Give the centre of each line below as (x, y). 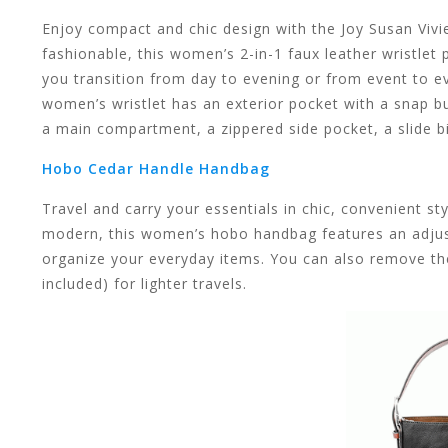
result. (214, 18)
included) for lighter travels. (144, 283)
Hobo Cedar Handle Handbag (156, 168)
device (214, 258)
